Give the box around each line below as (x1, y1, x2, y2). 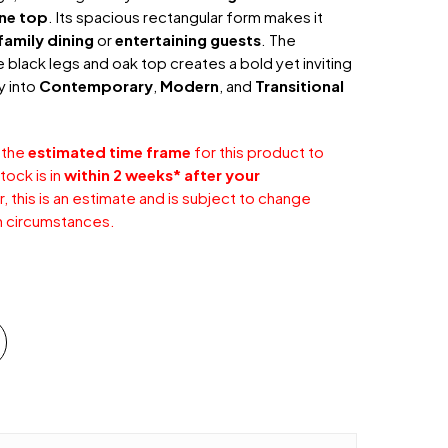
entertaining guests (115, 29, 262, 49)
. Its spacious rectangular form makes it (48, 6, 324, 26)
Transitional (255, 75, 345, 95)
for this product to (191, 141, 325, 161)
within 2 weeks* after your (64, 164, 261, 184)
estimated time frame (28, 141, 192, 161)
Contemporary (39, 75, 154, 95)
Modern (160, 75, 220, 95)
